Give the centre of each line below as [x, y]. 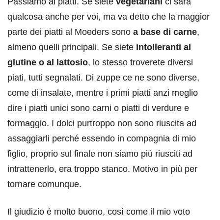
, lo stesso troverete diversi [140, 63]
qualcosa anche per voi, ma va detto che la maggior [109, 17]
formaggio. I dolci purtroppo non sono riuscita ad [102, 124]
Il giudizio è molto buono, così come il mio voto [99, 212]
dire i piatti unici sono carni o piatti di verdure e [98, 108]
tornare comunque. [44, 184]
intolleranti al [164, 47]
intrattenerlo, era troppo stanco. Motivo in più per [102, 169]
